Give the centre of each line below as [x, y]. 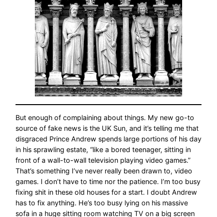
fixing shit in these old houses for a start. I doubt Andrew [106, 192]
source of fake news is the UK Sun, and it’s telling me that [107, 128]
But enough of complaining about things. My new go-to [105, 117]
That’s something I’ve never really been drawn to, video [104, 170]
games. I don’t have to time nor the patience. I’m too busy [108, 181]
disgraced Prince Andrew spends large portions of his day [108, 139]
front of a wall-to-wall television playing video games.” [103, 160]
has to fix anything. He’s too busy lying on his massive [102, 202]
